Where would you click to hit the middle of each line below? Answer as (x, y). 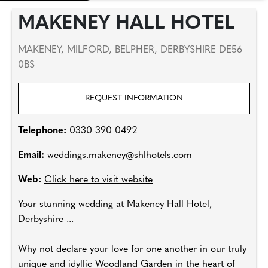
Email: (33, 156)
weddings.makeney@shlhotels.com (120, 156)
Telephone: (44, 131)
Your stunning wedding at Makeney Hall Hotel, (115, 205)
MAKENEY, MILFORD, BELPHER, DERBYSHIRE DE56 (130, 50)
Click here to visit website (98, 180)
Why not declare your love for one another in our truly (132, 249)
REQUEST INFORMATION (134, 98)
